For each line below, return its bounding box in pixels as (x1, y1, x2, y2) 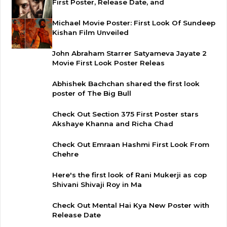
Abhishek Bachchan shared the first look (52, 80, 200, 88)
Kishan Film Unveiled (52, 28, 129, 37)
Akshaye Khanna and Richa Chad (52, 120, 173, 128)
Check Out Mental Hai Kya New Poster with (52, 201, 209, 210)
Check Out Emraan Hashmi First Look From (52, 140, 209, 149)
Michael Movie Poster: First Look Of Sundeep (52, 19, 215, 27)
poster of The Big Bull (52, 89, 131, 98)
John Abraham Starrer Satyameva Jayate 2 (52, 49, 207, 58)
